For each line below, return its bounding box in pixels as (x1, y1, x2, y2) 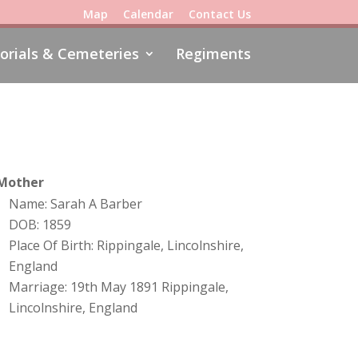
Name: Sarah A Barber (8, 195, 142, 213)
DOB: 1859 (8, 216, 71, 234)
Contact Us (188, 6, 251, 22)
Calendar (122, 6, 173, 22)
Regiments (175, 44, 251, 63)
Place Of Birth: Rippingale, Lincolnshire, (8, 237, 244, 255)
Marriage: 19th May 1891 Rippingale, (8, 278, 229, 296)
